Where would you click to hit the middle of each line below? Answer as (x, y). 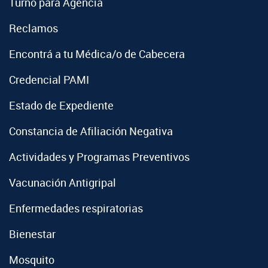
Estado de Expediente (61, 105)
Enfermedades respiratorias (76, 208)
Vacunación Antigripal (63, 182)
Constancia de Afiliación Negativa (91, 131)
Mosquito (32, 260)
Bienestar (32, 234)
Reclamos (33, 28)
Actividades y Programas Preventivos (99, 157)
